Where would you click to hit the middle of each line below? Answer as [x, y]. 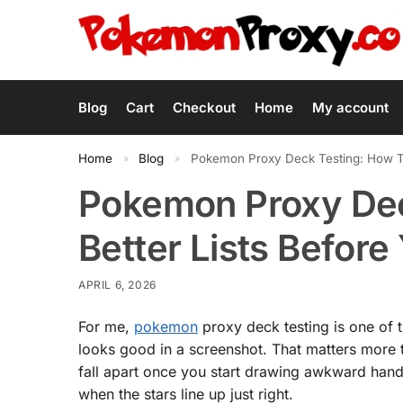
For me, [106, 326]
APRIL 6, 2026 [117, 285]
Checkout [204, 107]
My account [351, 107]
